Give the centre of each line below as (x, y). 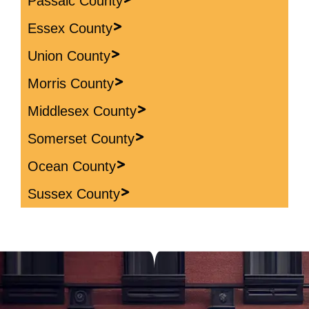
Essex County (70, 28)
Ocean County (72, 166)
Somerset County (81, 138)
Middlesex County (82, 111)
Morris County (71, 83)
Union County (69, 56)
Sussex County (74, 193)
